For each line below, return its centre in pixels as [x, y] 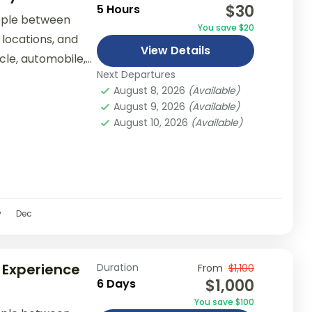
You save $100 [224, 302]
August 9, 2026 [150, 106]
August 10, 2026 [152, 122]
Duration [117, 267]
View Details [175, 50]
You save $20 [226, 27]
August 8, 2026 [150, 90]
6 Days [116, 283]
